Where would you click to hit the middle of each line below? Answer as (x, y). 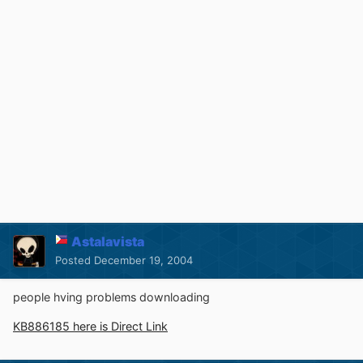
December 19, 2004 (143, 261)
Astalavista (108, 242)
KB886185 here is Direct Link (90, 327)
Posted (75, 261)
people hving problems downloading (111, 297)
